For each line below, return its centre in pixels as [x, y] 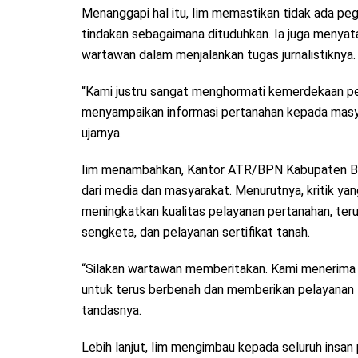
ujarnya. [102, 133]
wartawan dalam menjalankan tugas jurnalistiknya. [219, 54]
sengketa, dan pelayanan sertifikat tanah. [196, 232]
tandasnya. [111, 310]
